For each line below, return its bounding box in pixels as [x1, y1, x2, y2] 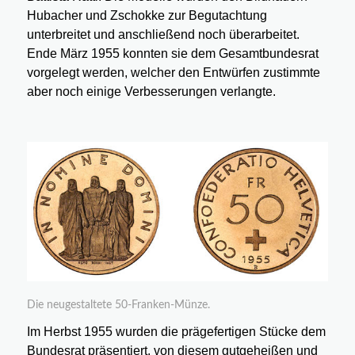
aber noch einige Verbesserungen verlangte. [26, 85, 276, 99]
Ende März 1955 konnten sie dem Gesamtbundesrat [26, 47, 319, 61]
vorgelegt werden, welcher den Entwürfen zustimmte [26, 66, 320, 80]
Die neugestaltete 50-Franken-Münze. [26, 299, 210, 311]
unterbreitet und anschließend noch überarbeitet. [26, 28, 300, 42]
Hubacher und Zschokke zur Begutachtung [26, 9, 267, 23]
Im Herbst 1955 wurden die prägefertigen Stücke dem [26, 325, 326, 339]
